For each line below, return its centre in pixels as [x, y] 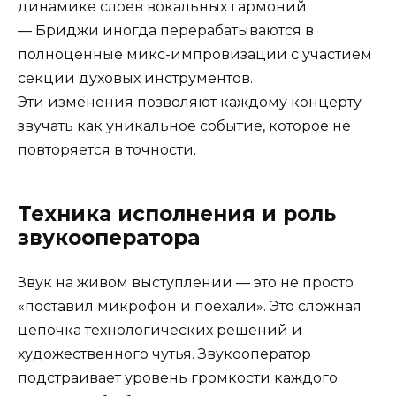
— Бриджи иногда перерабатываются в [166, 30]
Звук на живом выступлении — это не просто [186, 282]
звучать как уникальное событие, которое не [184, 126]
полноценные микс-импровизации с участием [195, 54]
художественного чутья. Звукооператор [164, 354]
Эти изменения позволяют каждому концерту [190, 102]
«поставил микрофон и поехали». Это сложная [190, 306]
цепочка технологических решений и [160, 330]
